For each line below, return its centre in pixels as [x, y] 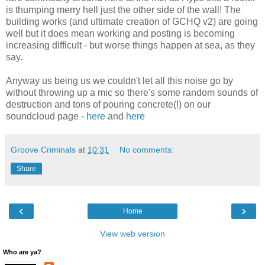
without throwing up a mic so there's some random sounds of [132, 92]
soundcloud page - [46, 116]
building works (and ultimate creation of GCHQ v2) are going [132, 21]
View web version [132, 233]
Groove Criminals [43, 149]
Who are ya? [22, 252]
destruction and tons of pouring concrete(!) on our [108, 104]
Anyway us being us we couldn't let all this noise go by [119, 80]
